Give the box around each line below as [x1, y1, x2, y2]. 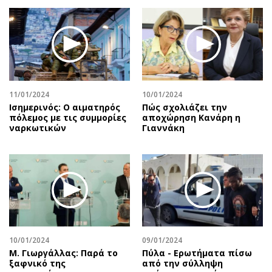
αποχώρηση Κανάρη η [142, 111, 240, 123]
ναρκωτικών [9, 121, 66, 134]
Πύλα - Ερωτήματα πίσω [142, 246, 252, 259]
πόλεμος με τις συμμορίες [9, 111, 126, 123]
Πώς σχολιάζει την [142, 101, 227, 113]
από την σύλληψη [142, 257, 223, 269]
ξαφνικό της [9, 257, 66, 269]
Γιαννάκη [142, 121, 185, 134]
